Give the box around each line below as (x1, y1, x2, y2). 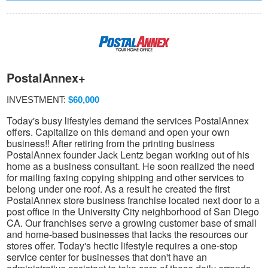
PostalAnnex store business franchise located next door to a (7, 193, 260, 208)
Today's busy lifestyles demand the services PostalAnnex (7, 114, 249, 128)
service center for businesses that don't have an (7, 250, 207, 264)
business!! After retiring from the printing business (7, 136, 215, 151)
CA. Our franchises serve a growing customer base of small (7, 216, 257, 230)
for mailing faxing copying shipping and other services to (7, 170, 244, 185)
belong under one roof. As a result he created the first (7, 182, 230, 196)
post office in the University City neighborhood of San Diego (7, 205, 259, 219)
